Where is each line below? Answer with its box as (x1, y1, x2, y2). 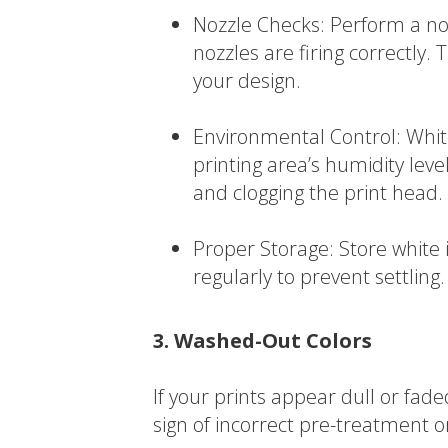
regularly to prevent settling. (192, 263, 445, 291)
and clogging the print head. (192, 179, 443, 207)
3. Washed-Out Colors (152, 327, 372, 355)
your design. (192, 67, 301, 95)
